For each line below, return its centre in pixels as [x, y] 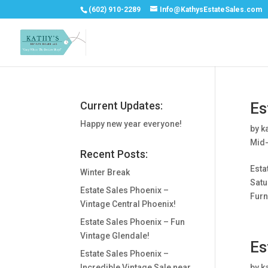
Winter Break [105, 172]
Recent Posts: [114, 154]
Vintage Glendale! [115, 236]
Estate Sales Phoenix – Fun [133, 222]
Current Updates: [122, 106]
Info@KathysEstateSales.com [211, 10]
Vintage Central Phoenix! [128, 204]
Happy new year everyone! [131, 124]
